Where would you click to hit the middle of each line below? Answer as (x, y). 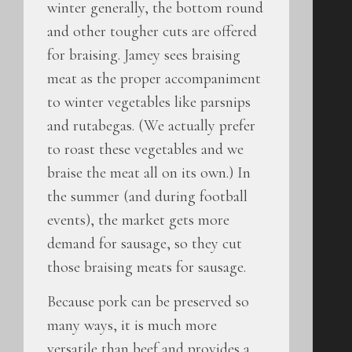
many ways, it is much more (132, 325)
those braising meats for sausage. (147, 267)
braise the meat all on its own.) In (149, 172)
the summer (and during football (147, 196)
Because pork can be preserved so (148, 301)
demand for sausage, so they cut (145, 243)
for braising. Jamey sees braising (144, 55)
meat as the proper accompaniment (154, 78)
